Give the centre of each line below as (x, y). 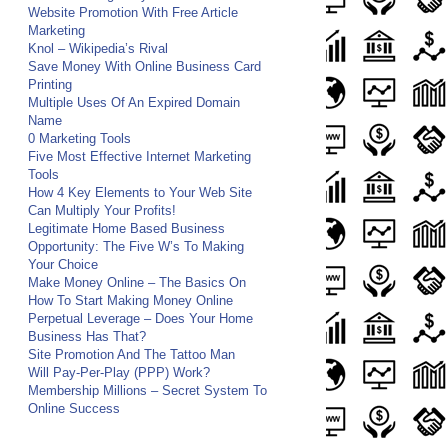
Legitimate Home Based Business (126, 228)
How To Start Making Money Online (130, 300)
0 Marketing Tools (79, 138)
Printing (49, 84)
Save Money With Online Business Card (144, 66)
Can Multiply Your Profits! (101, 210)
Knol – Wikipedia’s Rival (97, 48)
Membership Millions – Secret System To (147, 390)
